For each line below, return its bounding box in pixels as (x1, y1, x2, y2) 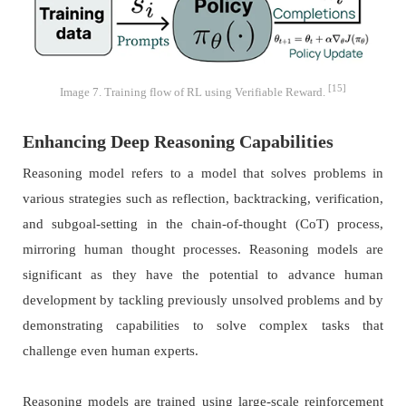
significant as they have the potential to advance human (22, 266, 384, 282)
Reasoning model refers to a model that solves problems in (22, 165, 384, 180)
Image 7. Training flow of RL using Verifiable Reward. (59, 84, 328, 99)
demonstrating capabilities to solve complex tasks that (22, 317, 384, 333)
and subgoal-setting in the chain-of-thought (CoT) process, (22, 216, 384, 231)
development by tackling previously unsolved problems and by (22, 292, 384, 307)
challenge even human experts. (22, 343, 198, 358)
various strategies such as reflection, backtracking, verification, (22, 190, 384, 206)
